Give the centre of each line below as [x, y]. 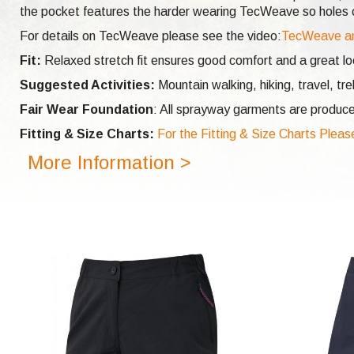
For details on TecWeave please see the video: [151, 36]
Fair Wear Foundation [87, 110]
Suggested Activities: [87, 85]
